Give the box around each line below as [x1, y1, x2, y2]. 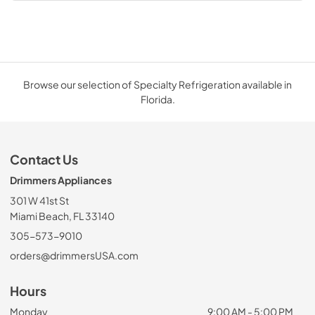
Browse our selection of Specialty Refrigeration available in [23, 78, 292, 91]
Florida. [140, 93, 175, 106]
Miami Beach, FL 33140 [10, 210, 115, 223]
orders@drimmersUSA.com [10, 249, 139, 262]
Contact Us [10, 152, 78, 168]
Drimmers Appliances [10, 174, 112, 187]
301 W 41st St [10, 194, 69, 207]
